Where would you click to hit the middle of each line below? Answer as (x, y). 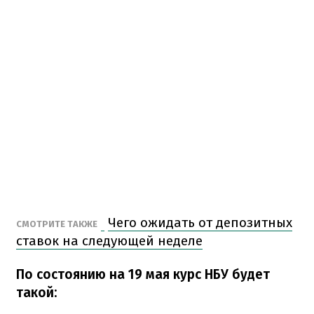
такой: (36, 292)
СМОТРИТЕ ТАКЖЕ (57, 224)
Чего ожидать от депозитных (200, 222)
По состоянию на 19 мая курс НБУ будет (143, 274)
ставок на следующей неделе (109, 240)
